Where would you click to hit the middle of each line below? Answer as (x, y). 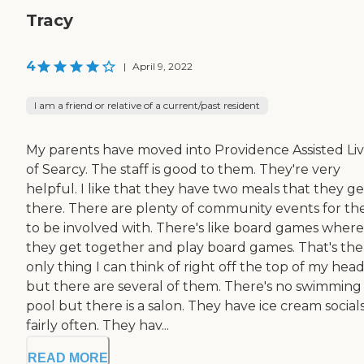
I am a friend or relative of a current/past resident (147, 106)
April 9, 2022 (162, 67)
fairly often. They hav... (97, 326)
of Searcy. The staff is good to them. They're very (183, 170)
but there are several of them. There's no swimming (194, 287)
